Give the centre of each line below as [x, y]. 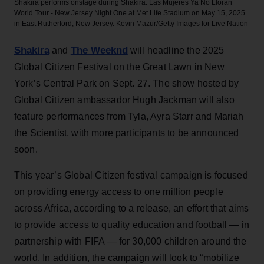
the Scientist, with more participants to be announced [127, 133]
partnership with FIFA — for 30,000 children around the [131, 241]
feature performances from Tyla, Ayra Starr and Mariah [129, 116]
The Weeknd [99, 50]
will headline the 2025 [176, 50]
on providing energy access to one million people [119, 192]
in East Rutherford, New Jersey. [64, 23]
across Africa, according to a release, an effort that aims [132, 208]
